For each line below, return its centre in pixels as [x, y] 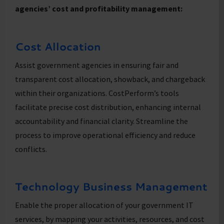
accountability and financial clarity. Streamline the [101, 121]
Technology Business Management [111, 187]
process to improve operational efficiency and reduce [105, 135]
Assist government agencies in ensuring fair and [97, 65]
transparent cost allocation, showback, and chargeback [110, 79]
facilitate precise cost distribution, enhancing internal [108, 107]
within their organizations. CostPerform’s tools [97, 93]
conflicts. [31, 149]
